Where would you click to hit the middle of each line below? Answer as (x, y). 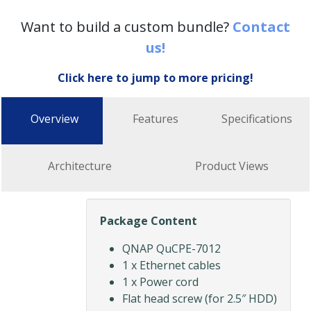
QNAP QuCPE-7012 (171, 249)
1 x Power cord (160, 282)
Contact (261, 27)
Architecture (79, 166)
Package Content (149, 221)
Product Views (232, 166)
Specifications (257, 119)
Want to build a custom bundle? (127, 27)
